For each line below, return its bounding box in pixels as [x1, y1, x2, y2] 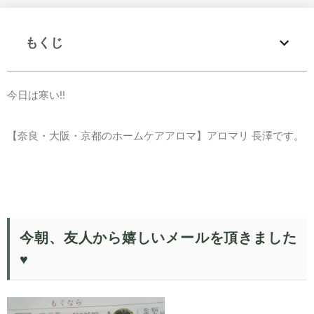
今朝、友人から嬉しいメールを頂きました [20, 229, 297, 246]
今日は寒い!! [7, 89, 65, 102]
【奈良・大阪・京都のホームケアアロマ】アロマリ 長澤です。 [7, 130, 304, 143]
